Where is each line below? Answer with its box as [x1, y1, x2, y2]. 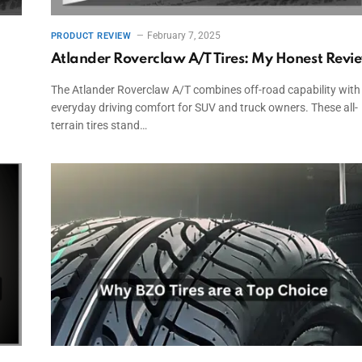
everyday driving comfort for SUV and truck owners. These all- [50, 100, 358, 114]
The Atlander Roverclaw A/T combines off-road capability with [50, 82, 360, 96]
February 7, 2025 [147, 29, 221, 41]
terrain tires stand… [50, 118, 147, 132]
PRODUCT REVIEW [50, 30, 132, 41]
